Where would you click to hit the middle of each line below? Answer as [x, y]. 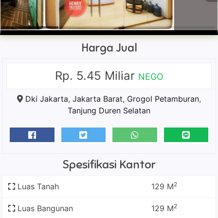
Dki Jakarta [47, 99]
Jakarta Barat [98, 99]
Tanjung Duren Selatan [109, 110]
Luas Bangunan [44, 208]
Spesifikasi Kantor [109, 164]
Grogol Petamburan [163, 99]
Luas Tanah [37, 186]
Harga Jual [109, 48]
